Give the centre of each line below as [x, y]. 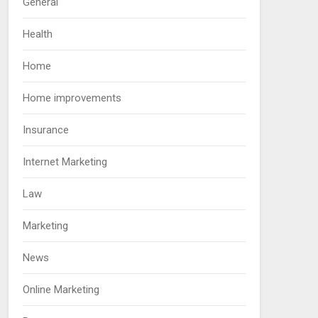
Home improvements [72, 98]
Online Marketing [61, 289]
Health [37, 34]
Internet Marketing [65, 161]
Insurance [45, 130]
